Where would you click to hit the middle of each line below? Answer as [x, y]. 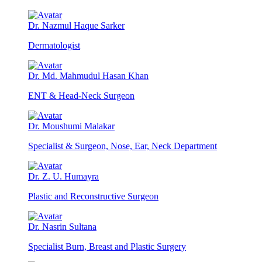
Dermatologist [54, 46]
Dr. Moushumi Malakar [71, 126]
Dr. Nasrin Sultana [62, 227]
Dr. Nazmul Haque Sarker [76, 26]
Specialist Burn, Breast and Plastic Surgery [107, 247]
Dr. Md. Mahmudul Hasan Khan [88, 76]
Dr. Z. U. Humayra [63, 177]
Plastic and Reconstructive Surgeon [93, 196]
